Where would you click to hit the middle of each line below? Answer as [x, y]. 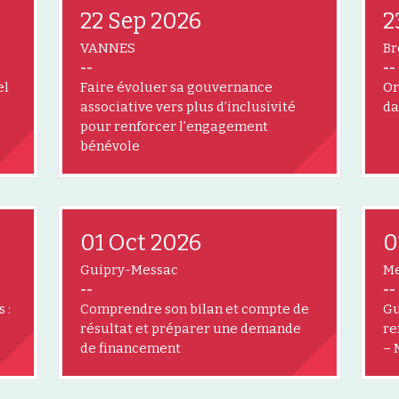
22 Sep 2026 [141, 21]
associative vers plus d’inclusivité [188, 106]
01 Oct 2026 [141, 243]
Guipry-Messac [129, 269]
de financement [130, 348]
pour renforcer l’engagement [174, 126]
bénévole [110, 146]
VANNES [108, 48]
